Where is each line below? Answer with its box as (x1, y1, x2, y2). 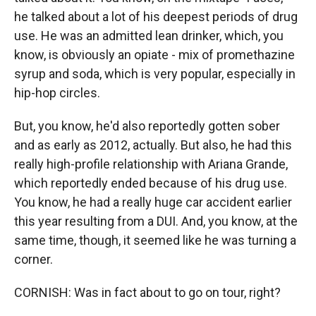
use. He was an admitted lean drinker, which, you (14, 28, 284, 43)
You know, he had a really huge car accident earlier (14, 195, 292, 209)
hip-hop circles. (14, 85, 100, 100)
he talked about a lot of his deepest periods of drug (14, 9, 298, 24)
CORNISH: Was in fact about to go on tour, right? (14, 285, 281, 300)
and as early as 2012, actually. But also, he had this (14, 138, 292, 152)
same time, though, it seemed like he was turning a (14, 233, 296, 248)
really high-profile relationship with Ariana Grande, (14, 157, 288, 171)
